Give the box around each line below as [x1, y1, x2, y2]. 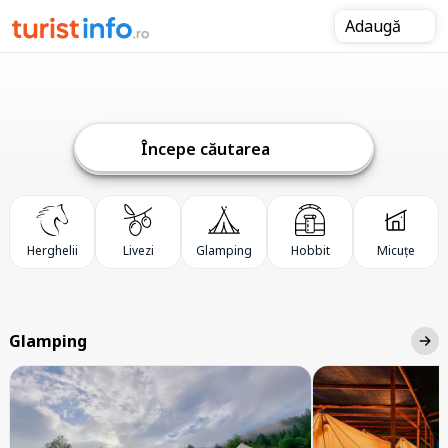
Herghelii [26, 242, 78, 259]
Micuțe [377, 242, 415, 259]
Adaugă [345, 15, 405, 37]
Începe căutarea [141, 138, 275, 160]
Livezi [122, 242, 154, 259]
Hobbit [290, 242, 330, 259]
